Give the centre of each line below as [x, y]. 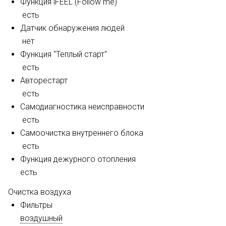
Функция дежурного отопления [78, 159]
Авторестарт [44, 80]
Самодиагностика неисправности [82, 107]
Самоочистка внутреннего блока [82, 133]
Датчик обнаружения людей [72, 28]
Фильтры [36, 205]
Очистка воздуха [40, 192]
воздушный [41, 218]
